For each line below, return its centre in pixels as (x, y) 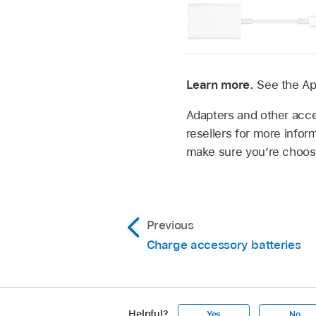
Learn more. (221, 84)
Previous (170, 225)
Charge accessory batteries (224, 244)
